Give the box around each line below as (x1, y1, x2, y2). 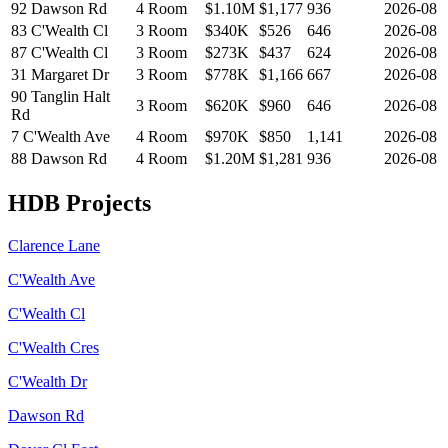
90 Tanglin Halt (11, 87, 110, 105)
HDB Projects (8, 190, 151, 217)
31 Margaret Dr (11, 65, 109, 83)
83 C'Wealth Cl (11, 21, 108, 39)
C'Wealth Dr (8, 373, 87, 391)
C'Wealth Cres (8, 339, 99, 357)
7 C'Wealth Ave (11, 127, 110, 145)
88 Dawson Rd (11, 149, 107, 167)
